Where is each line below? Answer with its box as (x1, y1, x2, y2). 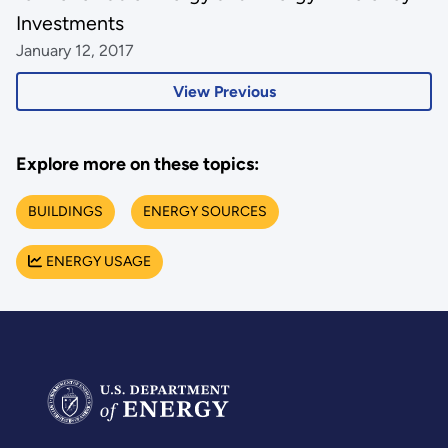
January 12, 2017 (15, 40, 134, 60)
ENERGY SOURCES (142, 203, 267, 220)
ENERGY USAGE (45, 253, 151, 270)
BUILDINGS (27, 203, 103, 220)
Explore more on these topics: (15, 153, 259, 176)
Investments (15, 10, 124, 35)
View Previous (172, 81, 276, 101)
